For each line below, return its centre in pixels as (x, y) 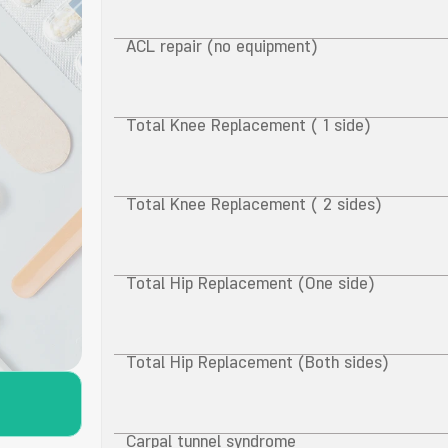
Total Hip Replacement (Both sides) (256, 365)
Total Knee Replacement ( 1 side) (247, 128)
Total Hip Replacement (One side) (249, 286)
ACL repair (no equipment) (221, 49)
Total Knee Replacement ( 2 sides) (253, 207)
